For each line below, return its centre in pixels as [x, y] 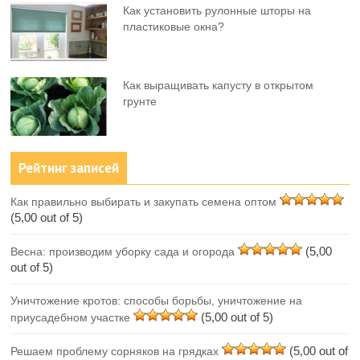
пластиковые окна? [174, 27]
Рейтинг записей [69, 168]
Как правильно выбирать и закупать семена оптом [144, 201]
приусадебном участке [71, 317]
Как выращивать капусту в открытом [219, 86]
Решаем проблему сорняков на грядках [115, 351]
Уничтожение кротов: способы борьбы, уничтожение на [157, 300]
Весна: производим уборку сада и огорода [123, 251]
